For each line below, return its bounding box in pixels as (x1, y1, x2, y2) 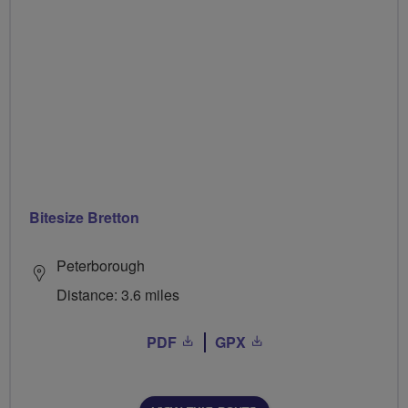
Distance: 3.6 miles (56, 283, 179, 305)
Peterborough (56, 254, 145, 276)
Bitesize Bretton (29, 206, 139, 228)
